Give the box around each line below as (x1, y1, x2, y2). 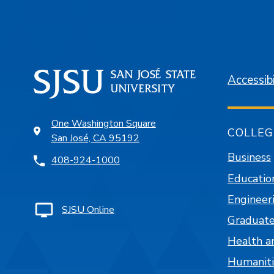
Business (228, 150, 272, 165)
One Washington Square (51, 117, 156, 131)
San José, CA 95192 (51, 131, 139, 146)
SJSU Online (62, 203, 114, 217)
